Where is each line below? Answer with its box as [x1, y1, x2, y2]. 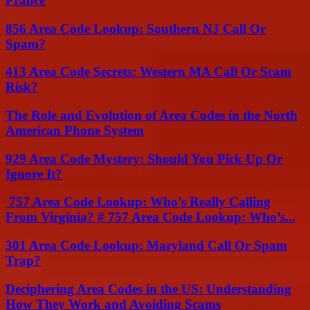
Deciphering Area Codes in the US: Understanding [6, 281, 291, 296]
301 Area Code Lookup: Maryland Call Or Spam [6, 238, 287, 253]
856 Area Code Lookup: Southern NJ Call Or [6, 21, 266, 36]
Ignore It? [6, 166, 62, 181]
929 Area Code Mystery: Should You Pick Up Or [6, 151, 282, 166]
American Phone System [6, 123, 144, 138]
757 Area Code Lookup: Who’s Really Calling [6, 194, 271, 210]
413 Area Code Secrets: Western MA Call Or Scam [6, 64, 291, 80]
